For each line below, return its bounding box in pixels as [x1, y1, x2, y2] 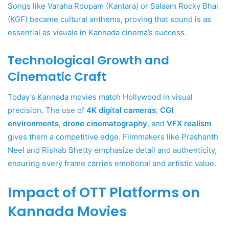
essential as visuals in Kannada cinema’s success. [8, 27, 187, 37]
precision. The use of [8, 105, 86, 116]
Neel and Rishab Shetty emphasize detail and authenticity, [8, 145, 217, 155]
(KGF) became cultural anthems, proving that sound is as [8, 14, 211, 24]
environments [8, 119, 59, 129]
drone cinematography [63, 119, 147, 129]
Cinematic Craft [8, 68, 106, 85]
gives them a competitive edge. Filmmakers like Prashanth [8, 132, 218, 142]
